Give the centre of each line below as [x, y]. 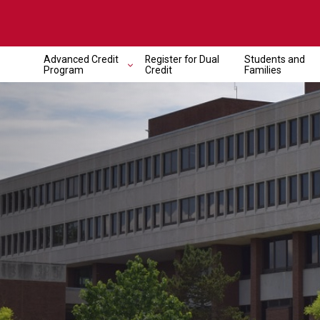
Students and [275, 59]
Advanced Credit [81, 59]
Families [263, 70]
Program [64, 70]
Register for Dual [182, 59]
